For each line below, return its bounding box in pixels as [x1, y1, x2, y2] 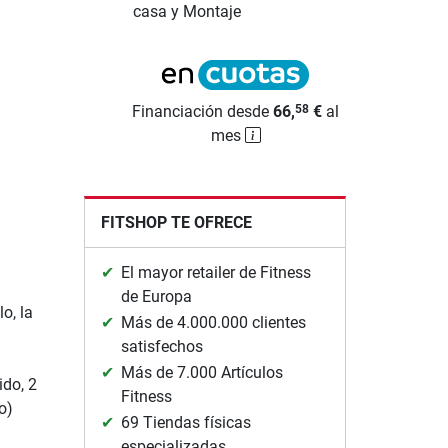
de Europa [120, 286, 192, 306]
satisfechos [120, 336, 203, 356]
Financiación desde [132, 101, 274, 121]
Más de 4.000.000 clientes [120, 312, 306, 332]
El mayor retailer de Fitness [120, 262, 311, 282]
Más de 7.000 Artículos [120, 362, 283, 382]
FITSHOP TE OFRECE [100, 212, 252, 232]
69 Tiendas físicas [120, 412, 251, 432]
